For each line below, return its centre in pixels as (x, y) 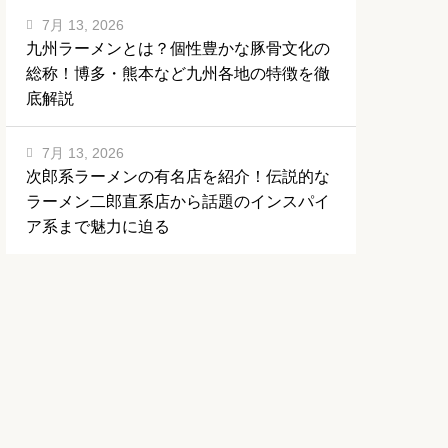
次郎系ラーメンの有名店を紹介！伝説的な (178, 177)
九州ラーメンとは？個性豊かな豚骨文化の (178, 49)
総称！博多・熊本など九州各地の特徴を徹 (178, 74)
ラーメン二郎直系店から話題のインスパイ (178, 202)
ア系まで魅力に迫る (98, 227)
